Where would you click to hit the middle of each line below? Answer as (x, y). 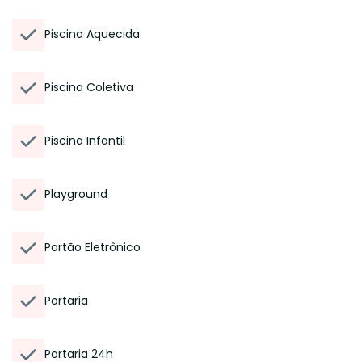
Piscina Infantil (85, 141)
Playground (76, 194)
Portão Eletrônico (93, 247)
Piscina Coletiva (89, 87)
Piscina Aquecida (92, 34)
